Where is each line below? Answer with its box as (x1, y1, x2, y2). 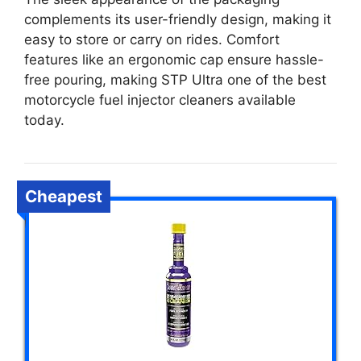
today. (24, 112, 64, 128)
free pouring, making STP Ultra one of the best (24, 72, 326, 88)
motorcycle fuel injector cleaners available (24, 92, 296, 108)
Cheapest (25, 186, 102, 206)
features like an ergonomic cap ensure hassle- (24, 52, 324, 68)
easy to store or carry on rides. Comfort (24, 31, 280, 48)
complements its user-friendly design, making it (24, 11, 331, 27)
